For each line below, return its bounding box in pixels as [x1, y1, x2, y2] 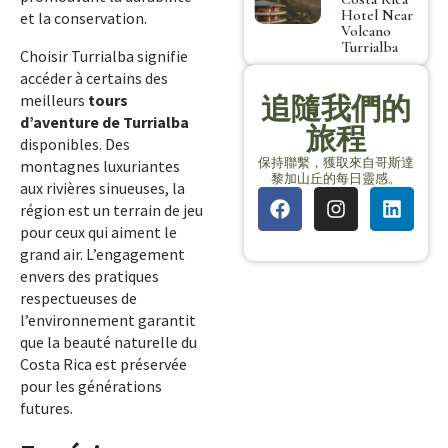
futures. [20, 398, 73, 418]
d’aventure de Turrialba [20, 112, 189, 132]
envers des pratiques [20, 266, 159, 286]
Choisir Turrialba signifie [20, 46, 188, 66]
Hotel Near [341, 5, 414, 24]
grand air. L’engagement [20, 244, 185, 264]
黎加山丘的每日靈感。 [271, 169, 401, 187]
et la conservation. [20, 8, 147, 28]
